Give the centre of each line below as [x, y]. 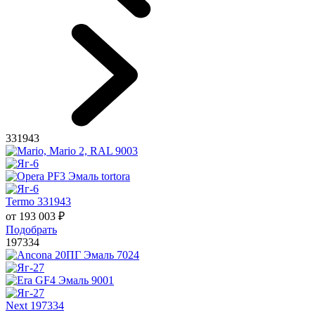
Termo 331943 [38, 201]
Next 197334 [35, 305]
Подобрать [31, 229]
